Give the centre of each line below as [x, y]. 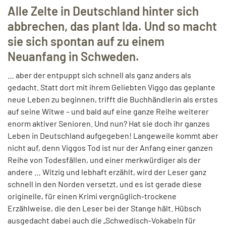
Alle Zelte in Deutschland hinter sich [103, 11]
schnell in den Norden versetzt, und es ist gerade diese [105, 184]
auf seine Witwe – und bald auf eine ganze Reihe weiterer [108, 111]
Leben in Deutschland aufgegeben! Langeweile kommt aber [113, 135]
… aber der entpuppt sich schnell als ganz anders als [99, 75]
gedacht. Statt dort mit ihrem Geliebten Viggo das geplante [111, 87]
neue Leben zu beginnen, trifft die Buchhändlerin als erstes [113, 99]
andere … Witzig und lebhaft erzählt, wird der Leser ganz [107, 172]
